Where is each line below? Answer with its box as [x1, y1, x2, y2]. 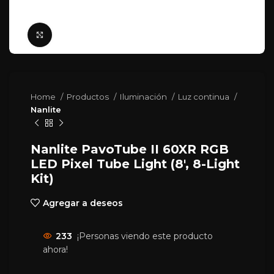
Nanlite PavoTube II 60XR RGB [31, 142, 229, 157]
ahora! [43, 244, 68, 256]
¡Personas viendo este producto [77, 231, 213, 242]
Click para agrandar [52, 30, 138, 40]
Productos [67, 92, 111, 102]
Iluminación [120, 92, 169, 102]
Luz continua [178, 92, 231, 102]
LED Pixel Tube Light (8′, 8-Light [31, 157, 240, 171]
